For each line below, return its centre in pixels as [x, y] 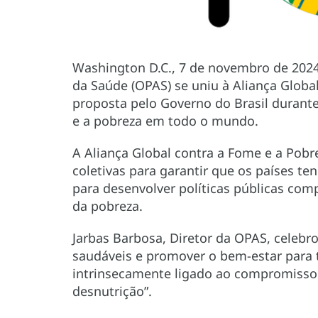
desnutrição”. [112, 291]
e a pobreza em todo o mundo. [165, 121]
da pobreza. [108, 206]
